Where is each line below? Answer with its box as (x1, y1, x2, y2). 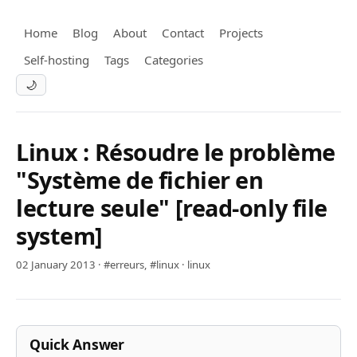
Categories (143, 52, 203, 69)
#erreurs (104, 257, 144, 273)
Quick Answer (29, 335, 124, 355)
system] (16, 220, 103, 252)
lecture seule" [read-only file (16, 192, 328, 224)
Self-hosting (23, 52, 89, 69)
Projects (219, 24, 264, 41)
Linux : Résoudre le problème (16, 136, 335, 168)
